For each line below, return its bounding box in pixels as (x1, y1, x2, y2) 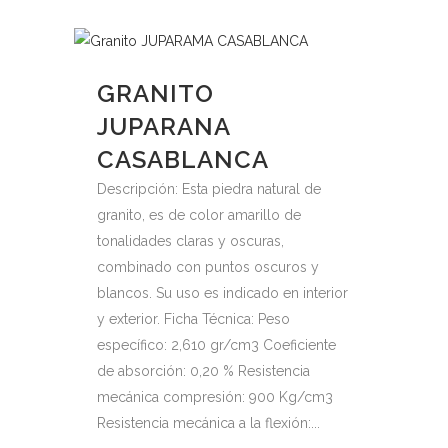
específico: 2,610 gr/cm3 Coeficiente (97, 337, 336, 353)
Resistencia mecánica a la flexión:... (97, 415, 320, 431)
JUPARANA (97, 112, 230, 141)
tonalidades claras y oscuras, (97, 233, 284, 249)
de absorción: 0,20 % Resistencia (97, 363, 310, 379)
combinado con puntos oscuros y (97, 259, 319, 275)
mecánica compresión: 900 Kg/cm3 (97, 389, 333, 405)
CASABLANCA (97, 145, 269, 174)
